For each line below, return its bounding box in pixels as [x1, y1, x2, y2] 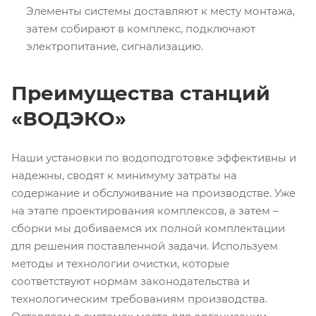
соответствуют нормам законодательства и [11, 274, 250, 288]
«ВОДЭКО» [11, 106, 126, 130]
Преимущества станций [11, 80, 270, 105]
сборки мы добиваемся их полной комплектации [11, 221, 285, 235]
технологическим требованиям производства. [11, 291, 267, 305]
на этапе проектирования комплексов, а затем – [11, 203, 279, 217]
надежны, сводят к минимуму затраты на [11, 168, 237, 182]
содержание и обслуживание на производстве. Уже [11, 186, 296, 200]
